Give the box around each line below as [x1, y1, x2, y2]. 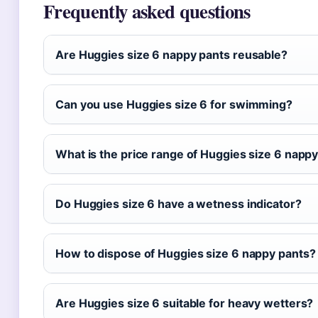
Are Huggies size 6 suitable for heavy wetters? [55, 296, 314, 310]
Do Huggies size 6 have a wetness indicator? [55, 197, 302, 211]
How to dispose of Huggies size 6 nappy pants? [55, 246, 316, 261]
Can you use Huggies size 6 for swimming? [55, 97, 292, 111]
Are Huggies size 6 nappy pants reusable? [55, 48, 287, 62]
